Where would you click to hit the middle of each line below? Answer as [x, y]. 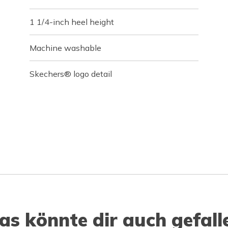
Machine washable [66, 48]
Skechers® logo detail [71, 74]
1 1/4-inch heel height [72, 22]
